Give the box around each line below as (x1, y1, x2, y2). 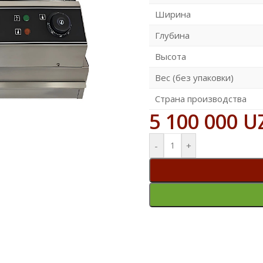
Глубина (154, 29, 190, 41)
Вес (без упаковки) (154, 71, 234, 83)
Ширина (154, 8, 191, 20)
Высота (154, 50, 186, 62)
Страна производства (154, 92, 247, 104)
